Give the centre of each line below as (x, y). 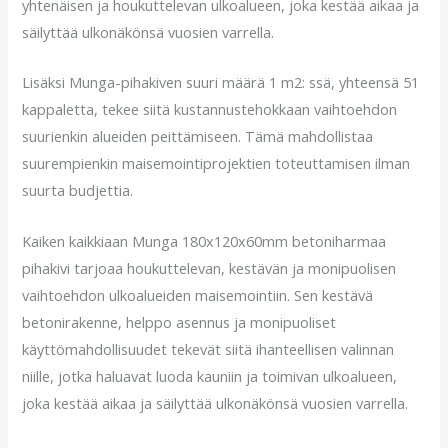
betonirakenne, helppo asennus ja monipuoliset (179, 321)
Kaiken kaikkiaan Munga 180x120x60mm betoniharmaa (204, 240)
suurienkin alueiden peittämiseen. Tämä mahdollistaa (198, 136)
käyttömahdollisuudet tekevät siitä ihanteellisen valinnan (208, 348)
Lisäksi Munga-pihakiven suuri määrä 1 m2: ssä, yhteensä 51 (221, 82)
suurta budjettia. (78, 190)
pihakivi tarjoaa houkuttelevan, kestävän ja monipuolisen (209, 267)
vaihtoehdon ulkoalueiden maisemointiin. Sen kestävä (198, 294)
